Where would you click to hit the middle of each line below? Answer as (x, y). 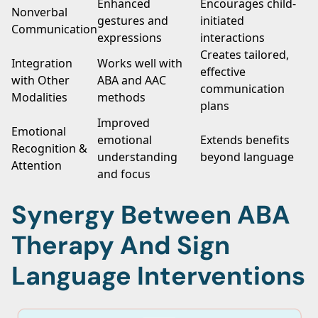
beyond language (247, 157)
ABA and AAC (132, 80)
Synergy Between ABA (151, 215)
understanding (137, 157)
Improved (124, 123)
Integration (42, 63)
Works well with (140, 63)
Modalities (39, 97)
